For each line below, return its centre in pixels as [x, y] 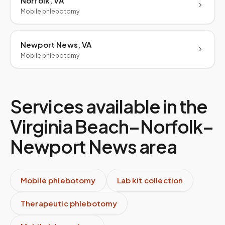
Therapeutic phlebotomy [69, 203]
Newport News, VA [56, 44]
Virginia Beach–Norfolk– [112, 126]
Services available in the [109, 106]
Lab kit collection [150, 180]
